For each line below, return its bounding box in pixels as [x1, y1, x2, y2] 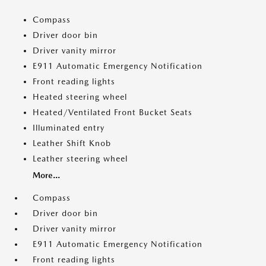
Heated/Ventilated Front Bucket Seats [33, 107, 192, 117]
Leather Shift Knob [33, 138, 111, 148]
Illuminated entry [33, 123, 104, 132]
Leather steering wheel [33, 154, 128, 163]
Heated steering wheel [33, 92, 127, 102]
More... [33, 170, 60, 180]
